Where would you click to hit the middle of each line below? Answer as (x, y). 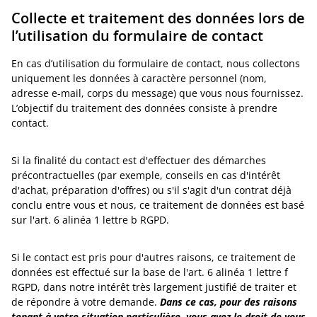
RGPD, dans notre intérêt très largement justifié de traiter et (154, 287)
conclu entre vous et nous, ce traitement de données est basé (158, 205)
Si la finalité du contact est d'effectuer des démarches (139, 160)
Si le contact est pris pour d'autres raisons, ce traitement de (154, 257)
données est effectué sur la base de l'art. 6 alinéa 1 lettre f (150, 272)
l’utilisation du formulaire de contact (137, 36)
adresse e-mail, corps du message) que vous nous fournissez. (157, 93)
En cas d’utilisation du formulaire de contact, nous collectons (156, 63)
